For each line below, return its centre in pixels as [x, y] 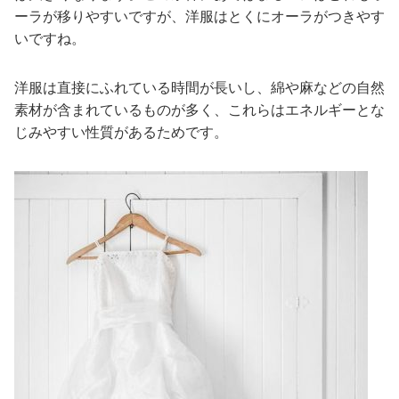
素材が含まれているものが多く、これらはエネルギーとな [199, 110]
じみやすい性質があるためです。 [121, 133]
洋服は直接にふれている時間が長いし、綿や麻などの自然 [199, 88]
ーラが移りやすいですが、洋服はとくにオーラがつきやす [199, 16]
